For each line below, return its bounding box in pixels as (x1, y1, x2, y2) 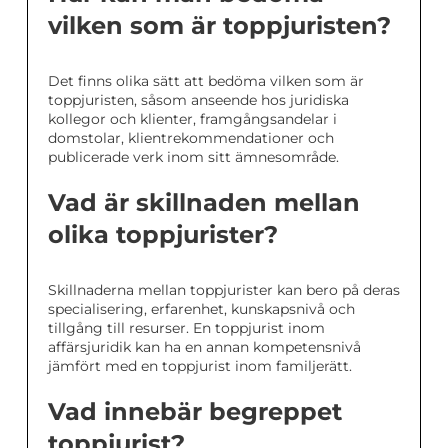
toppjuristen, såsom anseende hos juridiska (48, 91, 349, 110)
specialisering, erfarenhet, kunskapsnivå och (48, 300, 355, 319)
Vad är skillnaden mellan (48, 188, 360, 218)
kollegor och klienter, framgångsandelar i (48, 110, 337, 129)
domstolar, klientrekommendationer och (48, 129, 334, 148)
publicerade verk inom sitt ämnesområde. (48, 148, 339, 167)
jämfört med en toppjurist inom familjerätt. (48, 357, 352, 376)
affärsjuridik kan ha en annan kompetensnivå (48, 338, 361, 357)
